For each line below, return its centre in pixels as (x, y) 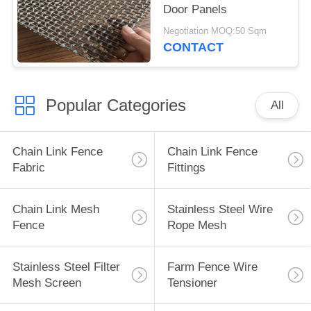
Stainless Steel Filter (66, 267)
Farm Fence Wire (212, 267)
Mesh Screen (47, 283)
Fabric (28, 168)
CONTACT (194, 48)
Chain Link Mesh (56, 210)
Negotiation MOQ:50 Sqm (215, 32)
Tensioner (192, 283)
